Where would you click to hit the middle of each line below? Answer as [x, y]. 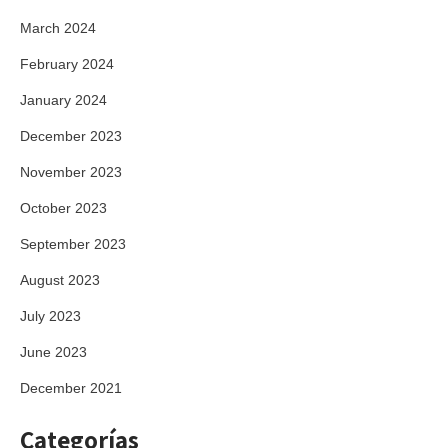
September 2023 [73, 244]
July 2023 [50, 316]
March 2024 [58, 28]
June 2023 [53, 352]
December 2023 [71, 136]
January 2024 [63, 100]
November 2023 [71, 172]
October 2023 [63, 208]
